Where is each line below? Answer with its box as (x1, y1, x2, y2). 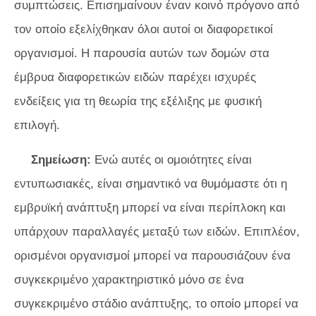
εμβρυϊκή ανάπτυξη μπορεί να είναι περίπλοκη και (14, 201, 286, 214)
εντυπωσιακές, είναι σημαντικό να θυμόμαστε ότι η (14, 177, 287, 190)
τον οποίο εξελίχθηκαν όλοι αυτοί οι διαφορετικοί (14, 23, 273, 36)
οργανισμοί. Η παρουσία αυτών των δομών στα (14, 47, 269, 60)
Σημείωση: (31, 153, 91, 166)
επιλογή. (14, 119, 60, 132)
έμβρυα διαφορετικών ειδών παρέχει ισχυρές (14, 71, 256, 84)
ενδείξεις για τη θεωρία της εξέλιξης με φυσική (14, 95, 262, 108)
